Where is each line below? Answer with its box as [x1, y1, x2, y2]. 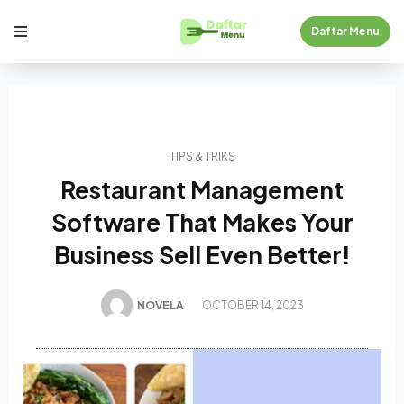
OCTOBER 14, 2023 [201, 298, 304, 312]
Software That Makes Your [50, 207, 353, 237]
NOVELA [136, 298, 184, 312]
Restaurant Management [60, 175, 344, 205]
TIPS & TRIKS [169, 150, 235, 163]
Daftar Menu [311, 24, 380, 38]
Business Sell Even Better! [53, 240, 351, 270]
